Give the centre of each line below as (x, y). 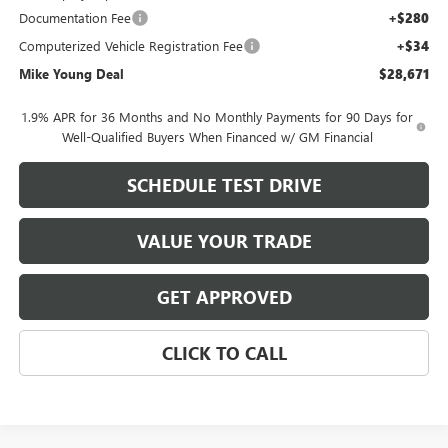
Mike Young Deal (71, 74)
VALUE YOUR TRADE (224, 241)
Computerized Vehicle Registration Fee (130, 46)
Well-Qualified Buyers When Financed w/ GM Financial (217, 137)
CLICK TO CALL (224, 353)
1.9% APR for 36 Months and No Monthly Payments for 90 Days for (217, 117)
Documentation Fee (74, 18)
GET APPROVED (224, 297)
